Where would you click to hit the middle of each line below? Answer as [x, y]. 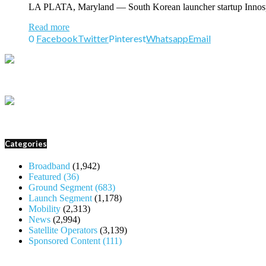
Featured [46, 177]
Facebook [57, 38]
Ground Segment [62, 188]
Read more [49, 27]
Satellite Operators [63, 230]
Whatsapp [167, 38]
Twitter [93, 38]
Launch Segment [60, 198]
